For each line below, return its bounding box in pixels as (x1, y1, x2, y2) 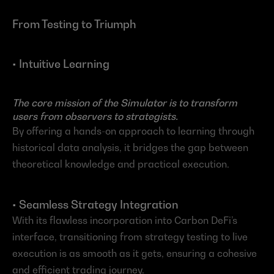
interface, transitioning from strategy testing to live (12, 231, 248, 243)
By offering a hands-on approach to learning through (12, 125, 254, 138)
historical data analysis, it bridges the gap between (12, 141, 248, 154)
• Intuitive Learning (12, 57, 109, 71)
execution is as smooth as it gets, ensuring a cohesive (12, 247, 257, 260)
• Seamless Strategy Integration (12, 198, 181, 212)
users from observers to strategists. (12, 110, 178, 123)
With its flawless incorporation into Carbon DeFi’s (12, 214, 237, 227)
